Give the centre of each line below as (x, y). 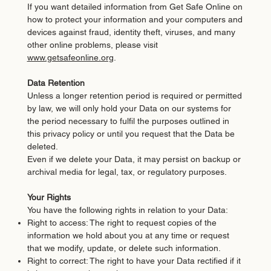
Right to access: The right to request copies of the (122, 222)
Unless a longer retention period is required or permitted (134, 95)
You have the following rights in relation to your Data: (127, 210)
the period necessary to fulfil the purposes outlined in (128, 121)
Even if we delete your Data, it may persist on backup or (134, 159)
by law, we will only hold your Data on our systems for (129, 108)
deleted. (42, 146)
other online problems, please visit (92, 44)
